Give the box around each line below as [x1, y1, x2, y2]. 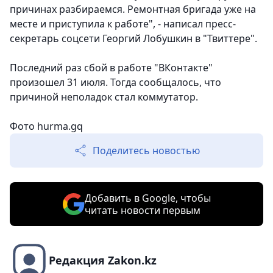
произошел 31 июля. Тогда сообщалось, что [10, 76, 221, 90]
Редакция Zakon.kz [49, 253, 157, 268]
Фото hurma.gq [10, 119, 83, 133]
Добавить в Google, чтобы [84, 191, 211, 205]
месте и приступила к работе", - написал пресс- [10, 17, 236, 31]
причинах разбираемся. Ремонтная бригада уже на [10, 2, 256, 16]
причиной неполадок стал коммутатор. [10, 90, 198, 104]
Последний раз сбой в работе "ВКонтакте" [10, 61, 213, 75]
